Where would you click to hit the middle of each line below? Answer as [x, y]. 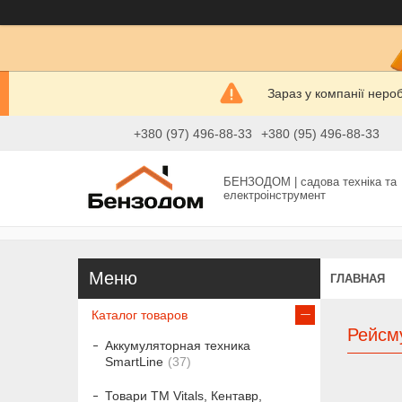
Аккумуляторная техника [178, 346]
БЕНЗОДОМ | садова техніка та [310, 181]
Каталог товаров [140, 315]
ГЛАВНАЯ [358, 278]
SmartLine [134, 362]
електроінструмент [275, 195]
